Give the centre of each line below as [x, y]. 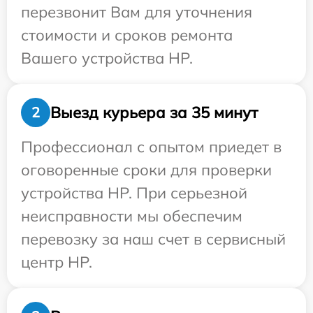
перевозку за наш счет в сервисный [153, 239]
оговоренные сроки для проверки [146, 170]
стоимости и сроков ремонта [127, 35]
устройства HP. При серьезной [134, 193]
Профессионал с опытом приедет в [151, 147]
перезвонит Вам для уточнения [137, 12]
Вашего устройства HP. [107, 58]
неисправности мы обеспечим [132, 216]
